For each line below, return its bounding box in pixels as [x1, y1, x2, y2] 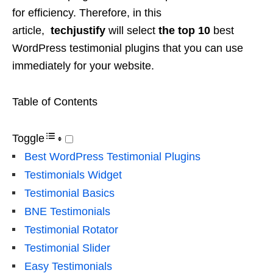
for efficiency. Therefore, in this [12, 7, 161, 19]
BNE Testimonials [24, 205, 110, 218]
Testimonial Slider [24, 242, 110, 255]
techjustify [51, 24, 105, 37]
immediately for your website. [12, 60, 154, 73]
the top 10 [158, 24, 210, 37]
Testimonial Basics [24, 187, 115, 200]
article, [12, 24, 51, 37]
